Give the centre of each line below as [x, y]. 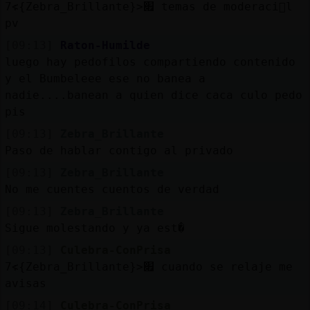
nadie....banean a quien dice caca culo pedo [153, 95]
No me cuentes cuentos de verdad [112, 189]
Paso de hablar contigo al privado [119, 150]
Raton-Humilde [105, 45]
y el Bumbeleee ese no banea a [105, 78]
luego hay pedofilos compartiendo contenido [150, 62]
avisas [25, 283]
